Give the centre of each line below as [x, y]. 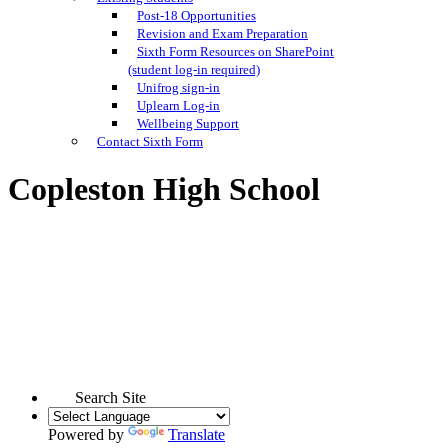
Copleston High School [164, 189]
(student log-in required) [194, 69]
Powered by [88, 434]
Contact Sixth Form [150, 141]
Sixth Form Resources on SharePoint [235, 51]
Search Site [110, 397]
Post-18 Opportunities [196, 15]
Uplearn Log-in [178, 105]
